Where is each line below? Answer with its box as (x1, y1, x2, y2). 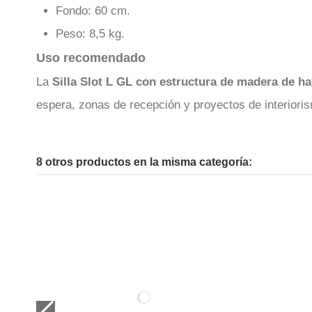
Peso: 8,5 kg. (56, 26, 125, 40)
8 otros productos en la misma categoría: (36, 156, 252, 169)
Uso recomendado (36, 51, 146, 65)
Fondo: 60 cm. (56, 3, 130, 17)
